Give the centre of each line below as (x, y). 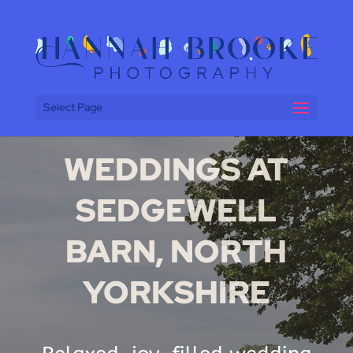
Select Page (72, 107)
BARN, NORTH (176, 251)
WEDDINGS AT (176, 169)
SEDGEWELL (176, 210)
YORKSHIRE (176, 292)
